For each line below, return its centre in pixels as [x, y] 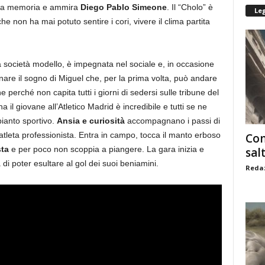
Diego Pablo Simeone [123, 7]
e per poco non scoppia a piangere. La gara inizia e [107, 149]
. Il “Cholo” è [190, 7]
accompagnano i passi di [172, 121]
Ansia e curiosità [91, 121]
